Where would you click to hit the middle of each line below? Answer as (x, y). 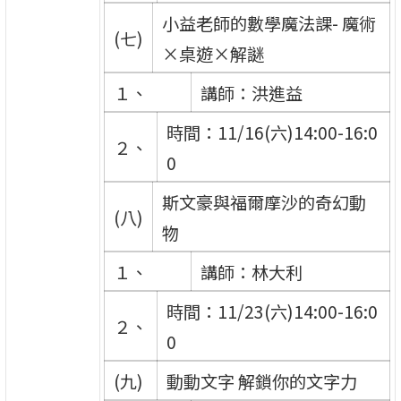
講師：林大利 (251, 272)
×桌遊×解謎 (213, 53)
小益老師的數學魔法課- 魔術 (269, 23)
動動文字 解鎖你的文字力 (261, 381)
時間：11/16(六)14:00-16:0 (272, 132)
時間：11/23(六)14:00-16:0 (272, 311)
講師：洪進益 (251, 93)
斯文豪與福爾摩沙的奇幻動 (264, 202)
